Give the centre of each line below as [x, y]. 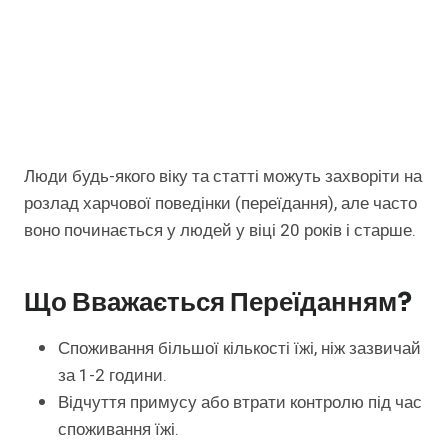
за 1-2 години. [112, 376]
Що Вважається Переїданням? [218, 303]
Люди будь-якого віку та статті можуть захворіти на [223, 177]
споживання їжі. [118, 430]
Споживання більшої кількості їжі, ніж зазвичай [239, 349]
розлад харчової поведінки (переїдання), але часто [220, 204]
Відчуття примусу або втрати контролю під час [240, 403]
